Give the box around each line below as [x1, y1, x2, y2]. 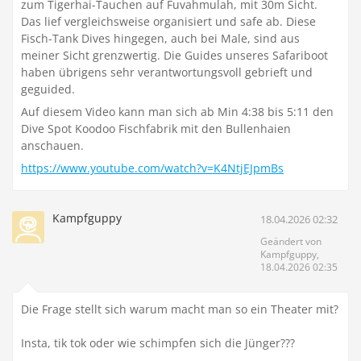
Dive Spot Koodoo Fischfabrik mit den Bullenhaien [21, 121, 291, 137]
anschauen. [21, 138, 84, 154]
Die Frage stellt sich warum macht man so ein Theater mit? [21, 301, 338, 317]
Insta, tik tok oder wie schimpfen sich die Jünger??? [21, 335, 295, 351]
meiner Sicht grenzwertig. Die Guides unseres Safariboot [21, 48, 328, 64]
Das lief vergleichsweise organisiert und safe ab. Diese [21, 14, 316, 30]
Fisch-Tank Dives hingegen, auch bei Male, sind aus [21, 31, 300, 47]
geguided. [21, 81, 75, 98]
